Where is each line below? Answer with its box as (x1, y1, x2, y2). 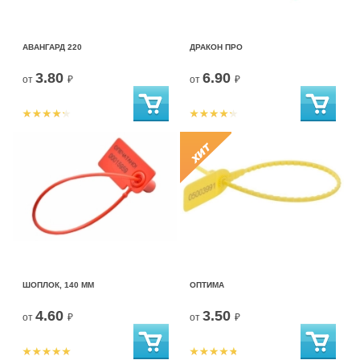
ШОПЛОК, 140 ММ (22, 280, 94, 290)
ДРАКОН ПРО (190, 43, 243, 52)
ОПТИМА (190, 280, 224, 290)
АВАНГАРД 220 (22, 43, 82, 52)
